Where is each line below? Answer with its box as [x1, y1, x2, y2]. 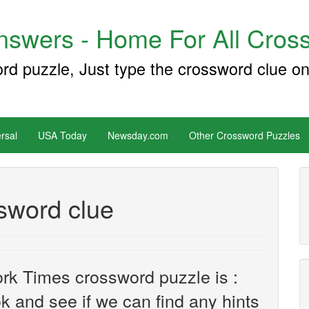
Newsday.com [108, 128, 168, 142]
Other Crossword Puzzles [189, 128, 300, 142]
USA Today [38, 128, 87, 142]
